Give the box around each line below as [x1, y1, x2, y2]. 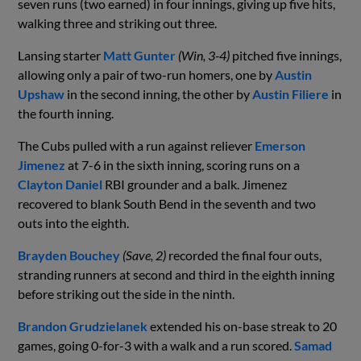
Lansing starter [18, 47, 104, 63]
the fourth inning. [18, 105, 114, 121]
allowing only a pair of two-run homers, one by [18, 66, 276, 82]
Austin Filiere [252, 85, 330, 102]
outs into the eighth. [18, 214, 130, 230]
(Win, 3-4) [178, 47, 233, 63]
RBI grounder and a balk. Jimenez [102, 176, 288, 192]
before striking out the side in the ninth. [18, 285, 235, 301]
